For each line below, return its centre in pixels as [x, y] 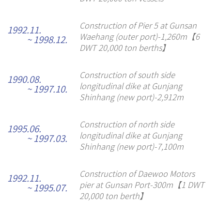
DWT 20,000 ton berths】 [124, 48]
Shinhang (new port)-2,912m [131, 97]
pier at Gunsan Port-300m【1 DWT [142, 185]
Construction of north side [127, 124]
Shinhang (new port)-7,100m [131, 147]
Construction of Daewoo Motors [137, 174]
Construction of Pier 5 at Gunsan [138, 25]
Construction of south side [127, 75]
